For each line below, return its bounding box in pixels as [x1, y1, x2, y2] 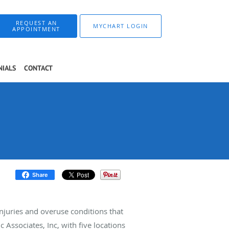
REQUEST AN [15, 19, 57, 27]
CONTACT [24, 63, 53, 73]
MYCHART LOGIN [93, 22, 148, 30]
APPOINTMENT [12, 25, 60, 33]
